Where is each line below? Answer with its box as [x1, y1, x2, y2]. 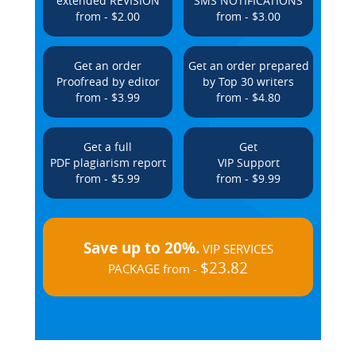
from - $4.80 [216, 90, 281, 105]
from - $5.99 [75, 171, 140, 186]
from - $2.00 [75, 9, 140, 24]
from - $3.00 [216, 9, 281, 24]
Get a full [83, 139, 132, 154]
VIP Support [217, 155, 280, 170]
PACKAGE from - [108, 261, 200, 277]
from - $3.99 [75, 90, 140, 105]
